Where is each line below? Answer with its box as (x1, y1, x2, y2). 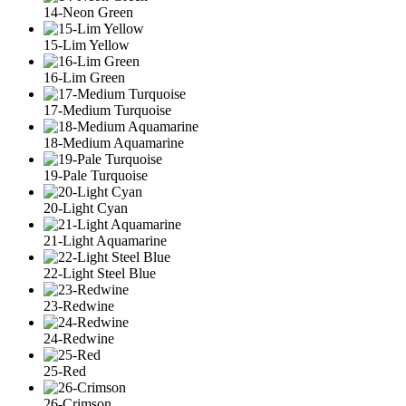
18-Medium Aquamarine (43, 134, 184, 150)
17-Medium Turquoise (43, 101, 171, 118)
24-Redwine (43, 330, 114, 346)
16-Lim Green (43, 69, 125, 85)
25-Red (43, 362, 86, 379)
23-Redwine (43, 297, 114, 314)
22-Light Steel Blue (43, 265, 156, 281)
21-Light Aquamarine (43, 232, 167, 248)
